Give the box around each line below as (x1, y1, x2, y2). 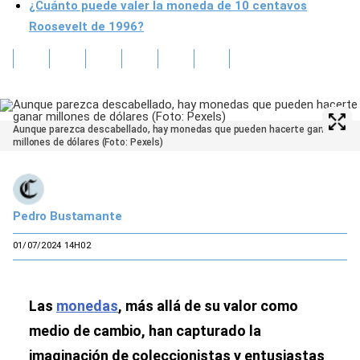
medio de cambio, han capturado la (29, 322, 261, 339)
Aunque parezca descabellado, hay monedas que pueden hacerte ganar (13, 124, 333, 135)
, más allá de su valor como (118, 297, 298, 314)
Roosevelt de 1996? (29, 19, 144, 34)
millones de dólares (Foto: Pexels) (13, 137, 163, 148)
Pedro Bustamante (13, 209, 122, 223)
